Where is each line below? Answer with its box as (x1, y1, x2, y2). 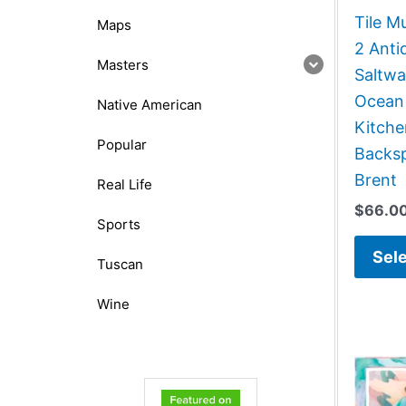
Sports (97, 215, 140, 233)
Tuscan (97, 255, 143, 273)
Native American (97, 95, 202, 113)
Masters (97, 55, 149, 73)
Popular (97, 135, 147, 153)
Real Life (97, 175, 152, 193)
